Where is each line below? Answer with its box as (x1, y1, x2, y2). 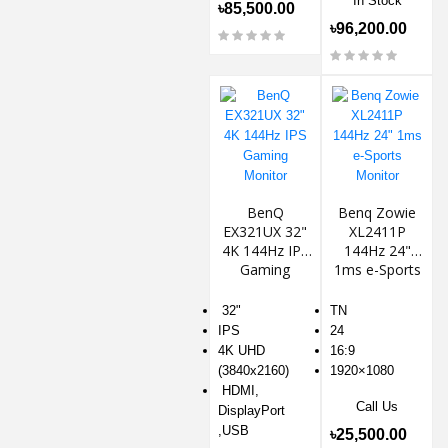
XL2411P (348, 222, 406, 242)
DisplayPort (218, 403, 285, 419)
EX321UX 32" (223, 222, 307, 242)
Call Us (356, 399, 398, 415)
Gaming (240, 260, 290, 280)
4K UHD (218, 343, 265, 359)
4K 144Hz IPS (221, 241, 309, 261)
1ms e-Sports (333, 260, 421, 280)
